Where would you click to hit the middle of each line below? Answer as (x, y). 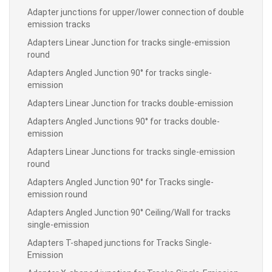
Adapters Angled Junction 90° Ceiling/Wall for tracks (129, 212)
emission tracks (59, 24)
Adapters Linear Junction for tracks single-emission (129, 42)
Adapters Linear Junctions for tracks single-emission (131, 151)
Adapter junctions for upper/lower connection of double (136, 12)
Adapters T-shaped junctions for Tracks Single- (120, 243)
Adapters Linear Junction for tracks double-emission (130, 103)
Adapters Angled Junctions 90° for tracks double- (124, 121)
